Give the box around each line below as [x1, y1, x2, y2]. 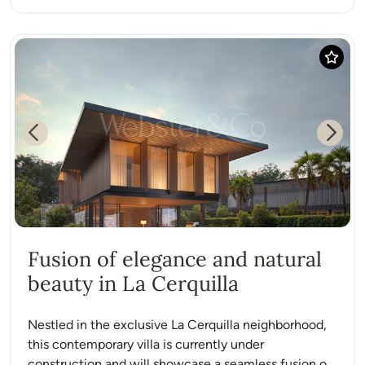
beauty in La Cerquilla [28, 270, 239, 297]
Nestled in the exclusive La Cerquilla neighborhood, [28, 316, 327, 332]
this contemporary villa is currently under [28, 336, 264, 352]
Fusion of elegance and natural [28, 245, 322, 272]
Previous [33, 133, 83, 149]
